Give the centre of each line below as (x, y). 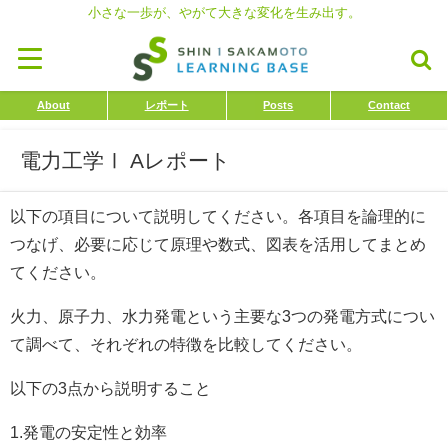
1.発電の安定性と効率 (88, 432)
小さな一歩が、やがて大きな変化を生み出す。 (224, 12)
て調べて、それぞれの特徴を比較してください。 (186, 344)
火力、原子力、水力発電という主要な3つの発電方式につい (222, 316)
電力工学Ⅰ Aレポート (125, 160)
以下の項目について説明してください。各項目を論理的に (218, 216)
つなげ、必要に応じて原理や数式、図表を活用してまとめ (218, 244)
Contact (389, 105)
